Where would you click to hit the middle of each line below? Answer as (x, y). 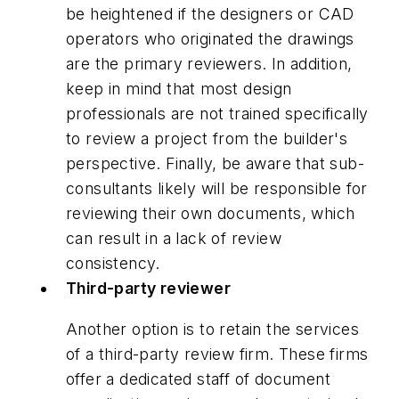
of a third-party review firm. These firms (217, 354)
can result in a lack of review (174, 239)
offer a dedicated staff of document (198, 379)
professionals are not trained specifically (217, 114)
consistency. (113, 264)
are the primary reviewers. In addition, (209, 64)
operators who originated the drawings (210, 39)
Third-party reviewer (148, 289)
